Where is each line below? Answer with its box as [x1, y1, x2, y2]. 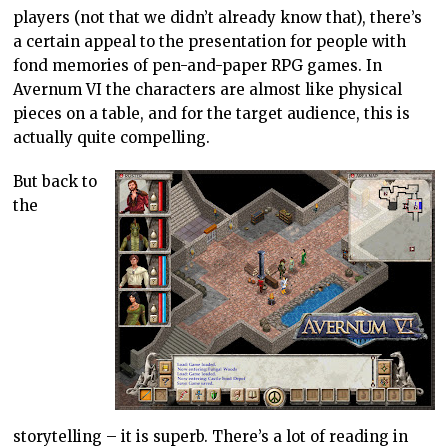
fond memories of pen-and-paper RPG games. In [13, 55, 383, 75]
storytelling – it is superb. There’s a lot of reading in [13, 426, 409, 446]
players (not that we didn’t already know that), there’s [13, 7, 423, 27]
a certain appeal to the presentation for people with [13, 31, 407, 51]
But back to [13, 171, 98, 191]
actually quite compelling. [13, 127, 211, 147]
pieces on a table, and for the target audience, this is [13, 103, 411, 123]
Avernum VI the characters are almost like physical [13, 79, 403, 99]
